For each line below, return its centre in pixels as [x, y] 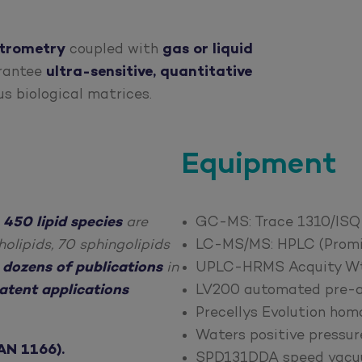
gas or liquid [208, 49]
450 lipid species [63, 223]
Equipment [259, 166]
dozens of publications [85, 268]
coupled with [114, 49]
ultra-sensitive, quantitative [149, 72]
